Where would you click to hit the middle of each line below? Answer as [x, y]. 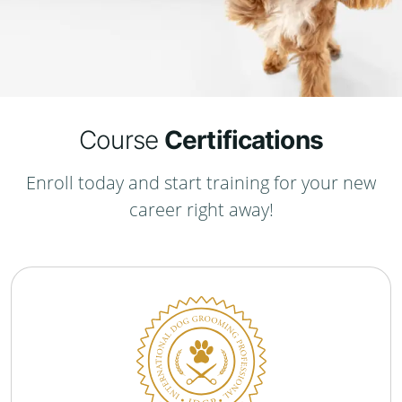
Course [122, 140]
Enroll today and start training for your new [201, 183]
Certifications [244, 140]
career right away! [201, 210]
